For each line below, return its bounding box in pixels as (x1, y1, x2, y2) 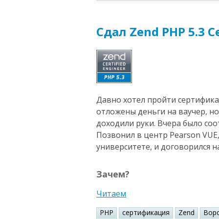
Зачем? (96, 168, 130, 180)
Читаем (96, 188, 126, 199)
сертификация (122, 207, 170, 217)
